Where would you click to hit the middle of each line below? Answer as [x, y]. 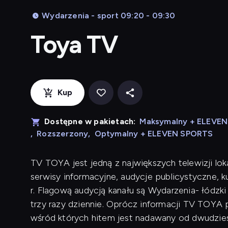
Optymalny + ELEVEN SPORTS [154, 134]
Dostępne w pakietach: [90, 121]
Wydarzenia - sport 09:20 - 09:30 [109, 16]
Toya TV [75, 44]
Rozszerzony [63, 134]
